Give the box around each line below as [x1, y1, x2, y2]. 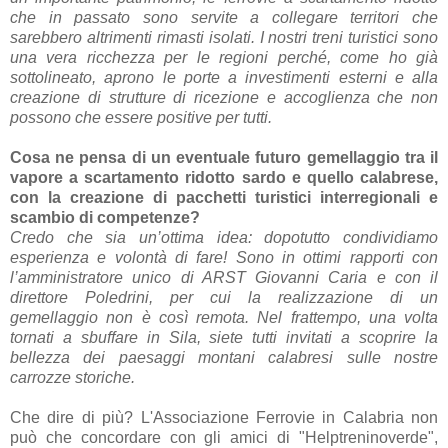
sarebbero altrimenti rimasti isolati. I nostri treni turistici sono [10, 28, 438, 46]
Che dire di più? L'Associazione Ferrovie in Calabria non [10, 408, 438, 426]
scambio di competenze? [10, 208, 204, 226]
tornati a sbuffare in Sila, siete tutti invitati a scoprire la [10, 328, 438, 346]
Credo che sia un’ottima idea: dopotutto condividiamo [10, 228, 438, 246]
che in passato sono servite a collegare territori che [10, 8, 438, 26]
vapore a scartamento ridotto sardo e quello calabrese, [10, 168, 438, 186]
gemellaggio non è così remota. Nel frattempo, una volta [10, 308, 438, 326]
